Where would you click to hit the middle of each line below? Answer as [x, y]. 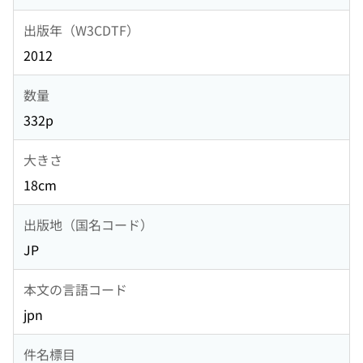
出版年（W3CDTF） [81, 30]
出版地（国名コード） [88, 224]
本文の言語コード [75, 289]
